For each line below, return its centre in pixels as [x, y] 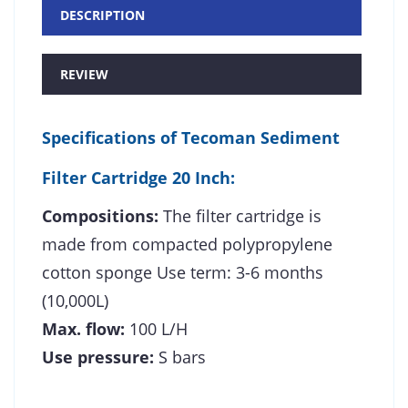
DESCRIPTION [102, 15]
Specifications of [112, 137]
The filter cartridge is [242, 215]
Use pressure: [98, 357]
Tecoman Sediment [260, 137]
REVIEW [84, 74]
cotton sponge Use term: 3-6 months [183, 272]
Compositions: [102, 215]
